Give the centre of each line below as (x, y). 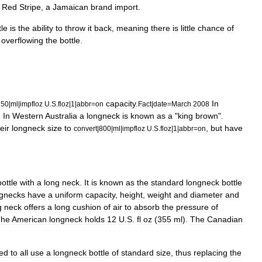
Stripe (30, 7)
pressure (192, 207)
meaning (132, 28)
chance (211, 28)
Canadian (225, 219)
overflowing (22, 40)
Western (28, 116)
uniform (69, 194)
